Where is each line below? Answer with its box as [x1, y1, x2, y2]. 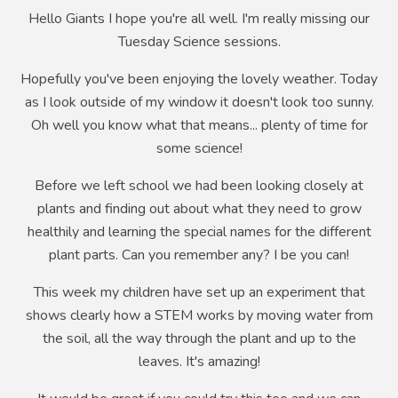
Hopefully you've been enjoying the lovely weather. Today [20, 69, 378, 90]
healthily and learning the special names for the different [27, 222, 371, 243]
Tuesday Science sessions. [117, 32, 281, 52]
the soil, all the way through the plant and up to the [42, 329, 356, 349]
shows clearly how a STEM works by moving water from [25, 306, 373, 326]
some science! [155, 139, 243, 159]
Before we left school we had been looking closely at [35, 176, 363, 196]
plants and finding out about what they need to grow [36, 199, 362, 219]
